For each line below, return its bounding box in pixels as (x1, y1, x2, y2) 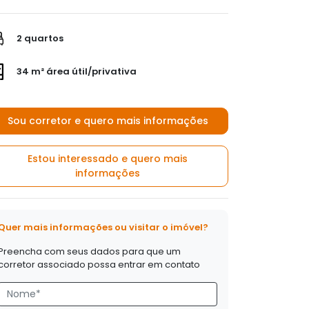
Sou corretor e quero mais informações (7, 114, 208, 128)
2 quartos (14, 31, 63, 45)
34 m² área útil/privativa (14, 64, 137, 78)
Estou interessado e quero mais (28, 152, 188, 166)
